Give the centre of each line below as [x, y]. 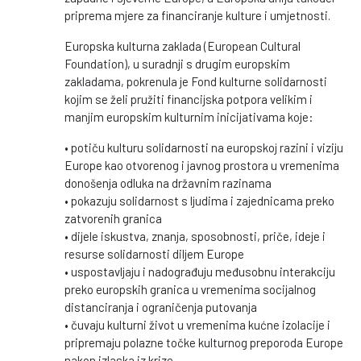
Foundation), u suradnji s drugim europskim [177, 64]
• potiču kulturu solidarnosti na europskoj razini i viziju [204, 147]
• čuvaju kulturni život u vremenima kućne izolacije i [197, 325]
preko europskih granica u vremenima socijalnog [190, 289]
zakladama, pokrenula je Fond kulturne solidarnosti [196, 81]
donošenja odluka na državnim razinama [168, 183]
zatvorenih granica [113, 218]
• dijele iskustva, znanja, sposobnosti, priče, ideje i [195, 236]
